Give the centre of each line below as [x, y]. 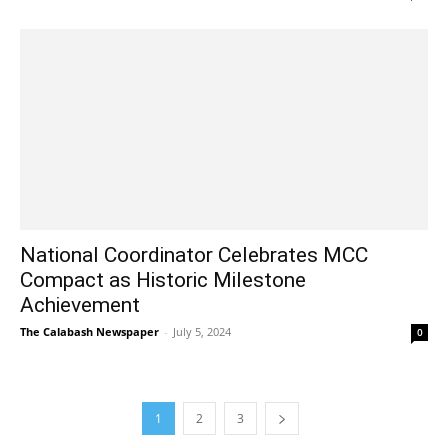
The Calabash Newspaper [89, 331]
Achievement [80, 304]
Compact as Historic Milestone [163, 279]
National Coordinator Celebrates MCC [194, 254]
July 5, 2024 [202, 331]
